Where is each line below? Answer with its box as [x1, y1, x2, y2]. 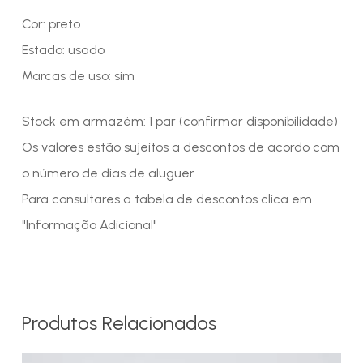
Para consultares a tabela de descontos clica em [21, 190, 312, 207]
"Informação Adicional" [21, 216, 157, 233]
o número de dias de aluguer [21, 164, 194, 181]
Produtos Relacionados [21, 310, 216, 335]
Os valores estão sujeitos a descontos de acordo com [21, 139, 340, 155]
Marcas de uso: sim [21, 67, 135, 83]
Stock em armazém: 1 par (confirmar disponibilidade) [21, 113, 338, 129]
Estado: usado [21, 41, 105, 58]
